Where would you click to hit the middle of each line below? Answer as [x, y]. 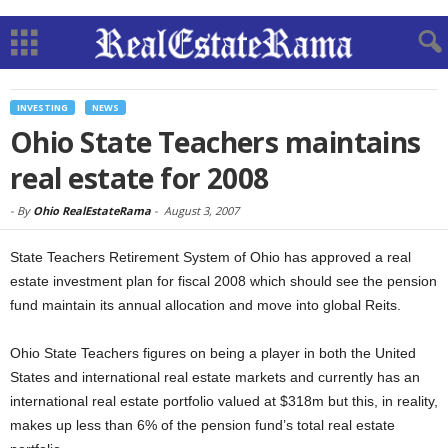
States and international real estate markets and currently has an [215, 377]
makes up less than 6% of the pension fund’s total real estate [202, 425]
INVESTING [42, 107]
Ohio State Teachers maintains [215, 142]
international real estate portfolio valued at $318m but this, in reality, [224, 401]
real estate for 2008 [139, 178]
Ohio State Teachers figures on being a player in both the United [213, 353]
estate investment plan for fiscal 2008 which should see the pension [223, 281]
